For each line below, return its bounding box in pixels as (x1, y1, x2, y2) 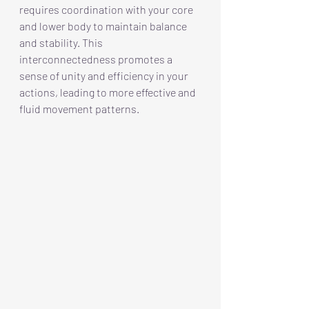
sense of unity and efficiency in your (19, 68, 190, 82)
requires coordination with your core (19, 2, 195, 16)
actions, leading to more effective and (19, 85, 198, 99)
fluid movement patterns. (19, 101, 139, 115)
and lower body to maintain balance (19, 19, 189, 32)
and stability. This (19, 35, 105, 49)
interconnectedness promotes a (19, 52, 175, 66)
